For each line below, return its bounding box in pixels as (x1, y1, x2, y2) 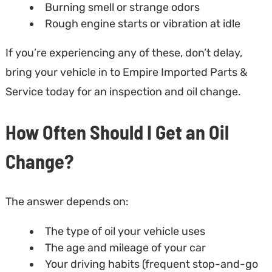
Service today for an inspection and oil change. (5, 84, 241, 98)
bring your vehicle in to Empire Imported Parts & (5, 65, 247, 79)
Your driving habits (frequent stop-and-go (44, 257, 258, 271)
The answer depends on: (5, 194, 129, 208)
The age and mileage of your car (44, 240, 206, 254)
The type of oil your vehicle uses (44, 224, 205, 238)
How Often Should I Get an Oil (5, 120, 229, 144)
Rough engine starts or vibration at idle (44, 16, 240, 30)
